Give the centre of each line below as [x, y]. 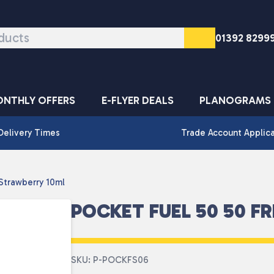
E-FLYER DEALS [137, 101]
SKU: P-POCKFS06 [110, 260]
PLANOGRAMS [235, 101]
